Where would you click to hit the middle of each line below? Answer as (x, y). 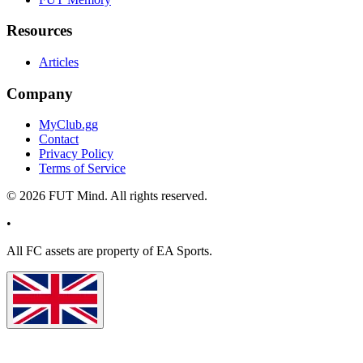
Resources (39, 31)
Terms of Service (82, 169)
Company (40, 93)
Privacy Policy (76, 154)
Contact (59, 139)
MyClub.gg (68, 125)
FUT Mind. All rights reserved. (126, 196)
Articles (59, 62)
